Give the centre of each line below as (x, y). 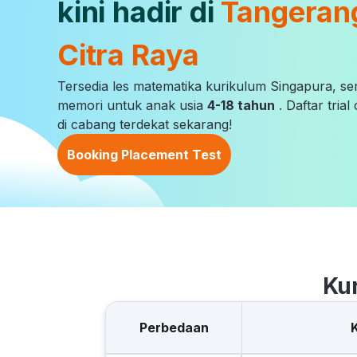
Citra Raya (129, 55)
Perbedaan (174, 328)
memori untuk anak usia (132, 105)
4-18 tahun (241, 105)
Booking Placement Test (144, 155)
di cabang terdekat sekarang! (145, 124)
